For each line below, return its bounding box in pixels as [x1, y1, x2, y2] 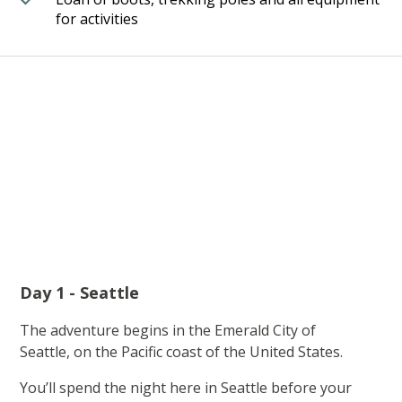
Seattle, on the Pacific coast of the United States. [20, 342, 351, 363]
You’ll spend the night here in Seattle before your [20, 378, 353, 398]
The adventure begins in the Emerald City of [20, 320, 317, 341]
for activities [56, 9, 139, 30]
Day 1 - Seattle [20, 282, 140, 304]
